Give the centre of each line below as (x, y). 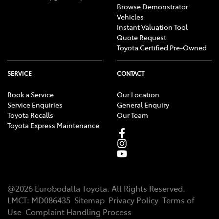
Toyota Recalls (30, 115)
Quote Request (142, 37)
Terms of (178, 200)
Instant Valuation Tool (152, 27)
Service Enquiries (35, 104)
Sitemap (89, 200)
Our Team (132, 115)
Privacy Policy (133, 200)
